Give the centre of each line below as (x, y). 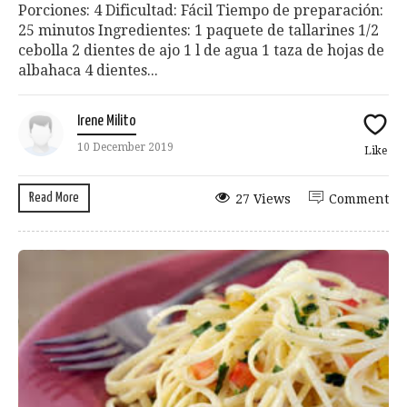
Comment (359, 199)
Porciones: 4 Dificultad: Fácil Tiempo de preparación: (201, 11)
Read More (54, 198)
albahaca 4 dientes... (88, 71)
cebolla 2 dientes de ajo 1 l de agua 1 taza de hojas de (201, 51)
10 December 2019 (125, 148)
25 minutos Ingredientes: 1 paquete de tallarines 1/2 (199, 31)
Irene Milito (107, 122)
